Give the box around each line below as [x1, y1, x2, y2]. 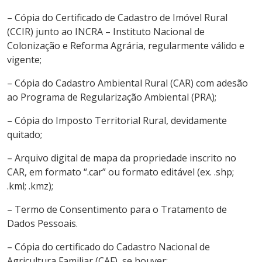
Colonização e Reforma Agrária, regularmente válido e [7, 39, 244, 52]
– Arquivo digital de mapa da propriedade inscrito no [7, 151, 236, 164]
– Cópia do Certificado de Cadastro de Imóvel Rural [7, 11, 227, 24]
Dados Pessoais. [7, 216, 78, 230]
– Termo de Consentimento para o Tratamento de [7, 202, 227, 216]
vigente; [7, 53, 42, 66]
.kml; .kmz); [7, 179, 53, 192]
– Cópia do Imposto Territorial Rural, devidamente [7, 113, 227, 127]
